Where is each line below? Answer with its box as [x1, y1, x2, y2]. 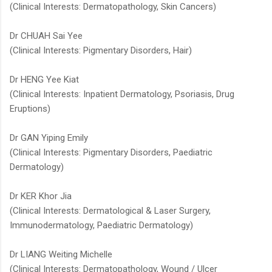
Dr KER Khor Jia [10, 191, 72, 202]
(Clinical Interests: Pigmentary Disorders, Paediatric [10, 147, 212, 158]
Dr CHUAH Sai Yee [10, 30, 83, 42]
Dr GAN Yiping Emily [10, 132, 88, 144]
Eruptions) [10, 103, 50, 115]
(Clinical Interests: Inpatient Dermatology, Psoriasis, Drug [10, 89, 234, 100]
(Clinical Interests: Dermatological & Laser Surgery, [10, 205, 211, 217]
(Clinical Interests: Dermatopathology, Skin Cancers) [10, 1, 216, 13]
